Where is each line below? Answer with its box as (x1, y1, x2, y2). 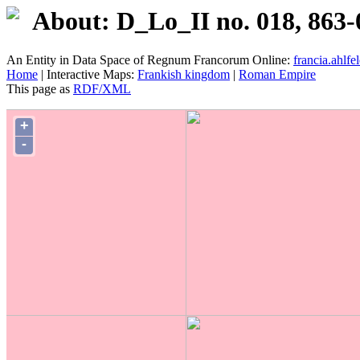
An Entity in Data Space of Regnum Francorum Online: (6, 53, 293, 67)
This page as (6, 82, 73, 96)
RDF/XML (73, 82, 131, 96)
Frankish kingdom (137, 67, 230, 82)
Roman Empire (239, 67, 316, 82)
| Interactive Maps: (38, 67, 137, 82)
